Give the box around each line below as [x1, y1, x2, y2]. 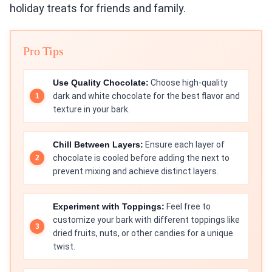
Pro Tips [23, 44, 64, 58]
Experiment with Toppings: [53, 202, 165, 212]
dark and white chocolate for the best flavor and [53, 91, 240, 101]
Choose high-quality [149, 78, 228, 88]
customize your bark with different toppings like [53, 215, 240, 225]
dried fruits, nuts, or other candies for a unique [53, 228, 233, 239]
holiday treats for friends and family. [10, 2, 186, 15]
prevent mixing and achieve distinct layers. [53, 166, 219, 177]
